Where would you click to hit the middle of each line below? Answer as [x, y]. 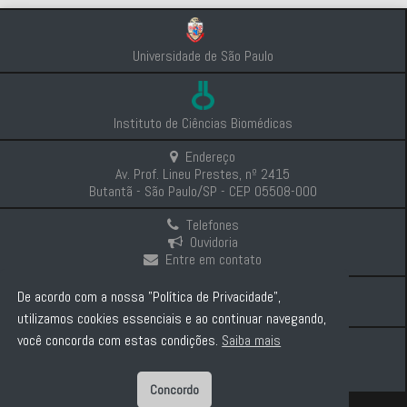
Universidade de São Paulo [203, 55]
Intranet [215, 293]
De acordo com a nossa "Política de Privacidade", [149, 296]
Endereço [210, 157]
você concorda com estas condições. [120, 340]
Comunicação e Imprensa [213, 311]
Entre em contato [213, 260]
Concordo [174, 390]
